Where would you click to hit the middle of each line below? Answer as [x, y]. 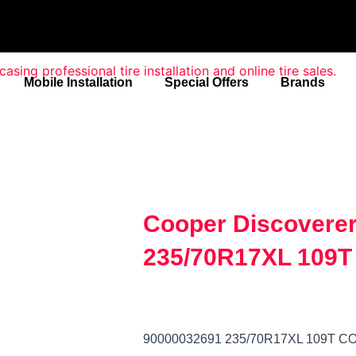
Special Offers [206, 82]
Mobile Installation [78, 82]
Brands [302, 82]
